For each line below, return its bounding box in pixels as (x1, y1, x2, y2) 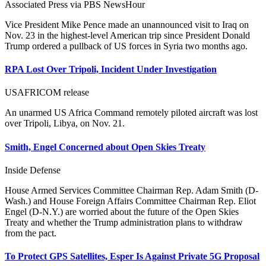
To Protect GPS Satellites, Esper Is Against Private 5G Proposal (5, 251, 259, 262)
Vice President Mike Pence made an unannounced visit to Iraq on (5, 19, 249, 30)
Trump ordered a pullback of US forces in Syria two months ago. (5, 40, 248, 51)
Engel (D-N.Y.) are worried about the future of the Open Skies (5, 206, 239, 217)
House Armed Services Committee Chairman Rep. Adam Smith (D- (5, 185, 258, 195)
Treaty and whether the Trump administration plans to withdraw (5, 217, 243, 227)
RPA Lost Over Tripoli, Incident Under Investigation (5, 64, 217, 74)
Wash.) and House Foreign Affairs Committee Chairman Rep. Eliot (5, 195, 256, 206)
